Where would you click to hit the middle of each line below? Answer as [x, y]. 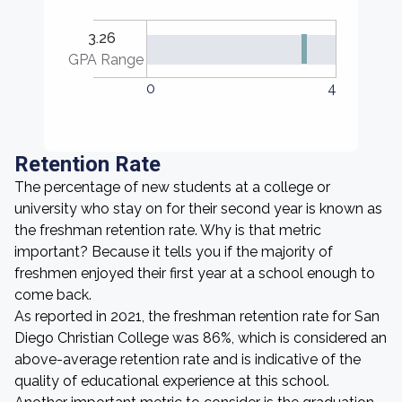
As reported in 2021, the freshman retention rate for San [197, 316]
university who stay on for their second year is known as [198, 209]
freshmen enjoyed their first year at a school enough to [195, 273]
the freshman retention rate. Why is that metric [168, 230]
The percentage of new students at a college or [172, 187]
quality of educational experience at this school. [172, 381]
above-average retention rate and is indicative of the [188, 359]
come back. [53, 295]
